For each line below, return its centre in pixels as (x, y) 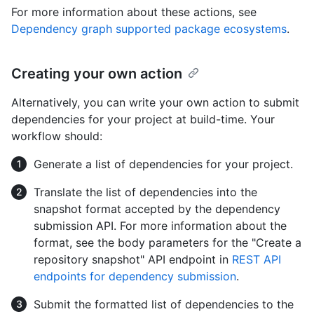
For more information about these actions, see (134, 12)
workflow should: (57, 136)
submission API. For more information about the (160, 226)
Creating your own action (97, 74)
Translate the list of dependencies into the (145, 192)
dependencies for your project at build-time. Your (143, 120)
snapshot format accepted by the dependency (157, 209)
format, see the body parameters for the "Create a (168, 243)
